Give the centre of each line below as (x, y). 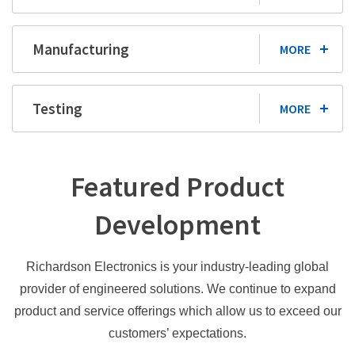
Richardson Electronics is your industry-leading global (177, 267)
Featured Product (177, 187)
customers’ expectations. (177, 334)
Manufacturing (81, 50)
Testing (57, 109)
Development (177, 225)
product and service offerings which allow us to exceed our (177, 311)
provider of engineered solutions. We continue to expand (177, 289)
